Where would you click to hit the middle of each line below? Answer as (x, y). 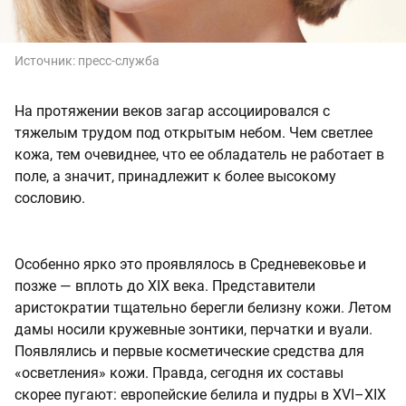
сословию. (50, 198)
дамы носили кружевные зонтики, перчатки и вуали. (193, 330)
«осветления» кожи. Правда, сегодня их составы (179, 373)
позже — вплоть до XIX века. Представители (165, 286)
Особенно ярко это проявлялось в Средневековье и (190, 265)
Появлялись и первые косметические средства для (189, 352)
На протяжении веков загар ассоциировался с (172, 111)
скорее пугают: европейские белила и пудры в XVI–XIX (200, 395)
